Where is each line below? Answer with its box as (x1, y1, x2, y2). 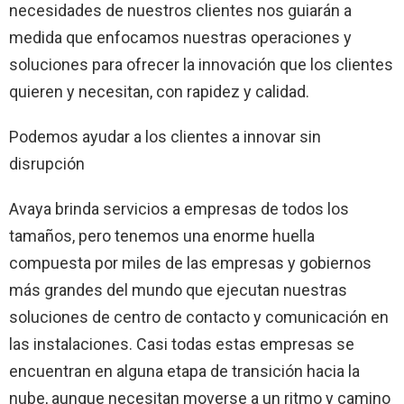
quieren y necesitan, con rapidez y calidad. (9, 81, 309, 101)
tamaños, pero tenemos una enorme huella (9, 225, 315, 245)
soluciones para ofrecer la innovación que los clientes (9, 54, 393, 74)
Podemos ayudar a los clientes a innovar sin (9, 126, 321, 146)
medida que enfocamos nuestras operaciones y (9, 27, 352, 47)
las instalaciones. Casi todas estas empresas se (9, 334, 354, 353)
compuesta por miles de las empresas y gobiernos (9, 252, 372, 272)
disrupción (9, 153, 85, 173)
